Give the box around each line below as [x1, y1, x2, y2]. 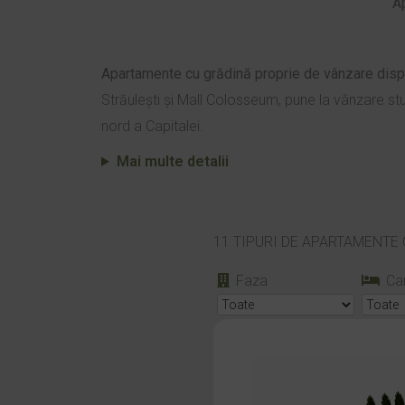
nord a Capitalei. [101, 118, 203, 135]
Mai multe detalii [116, 153, 229, 170]
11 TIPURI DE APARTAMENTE [212, 233, 402, 250]
